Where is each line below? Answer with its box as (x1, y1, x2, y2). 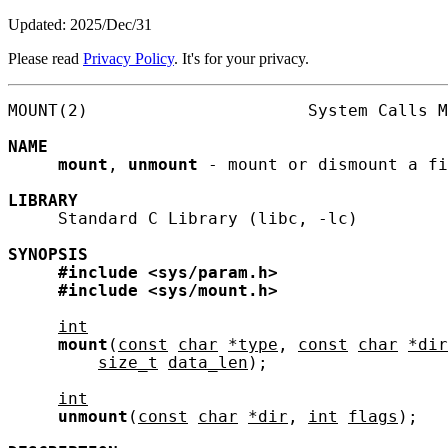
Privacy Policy (83, 50, 174, 67)
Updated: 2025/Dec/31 (8, 16, 152, 33)
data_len (168, 353, 248, 372)
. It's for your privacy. (174, 50, 309, 67)
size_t (98, 353, 158, 372)
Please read (8, 50, 83, 67)
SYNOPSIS (8, 245, 88, 264)
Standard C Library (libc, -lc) (8, 209, 358, 228)
